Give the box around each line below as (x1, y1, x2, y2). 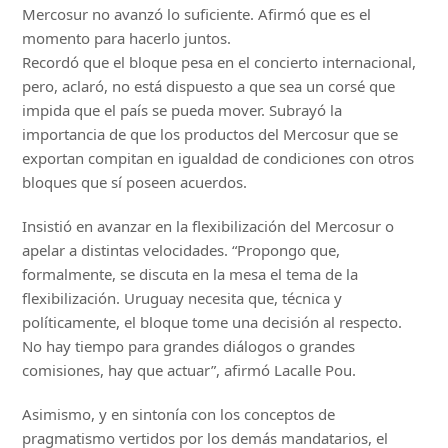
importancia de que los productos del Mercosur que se (22, 124, 399, 145)
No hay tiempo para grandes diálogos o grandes (22, 336, 356, 357)
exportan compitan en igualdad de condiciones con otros (22, 148, 415, 169)
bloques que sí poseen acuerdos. (22, 172, 248, 193)
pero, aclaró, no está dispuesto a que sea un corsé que (22, 76, 396, 97)
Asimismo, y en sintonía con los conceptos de (22, 404, 336, 425)
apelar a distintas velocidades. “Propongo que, (22, 240, 341, 261)
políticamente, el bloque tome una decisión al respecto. (22, 312, 403, 333)
